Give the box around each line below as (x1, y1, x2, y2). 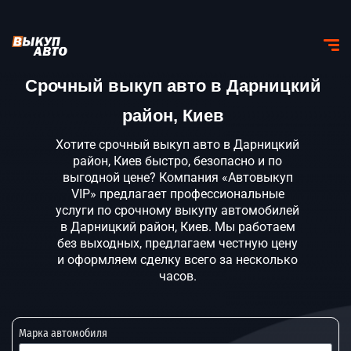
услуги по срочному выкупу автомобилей (56, 203, 299, 218)
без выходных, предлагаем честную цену (57, 236, 298, 251)
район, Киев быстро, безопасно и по (73, 154, 282, 168)
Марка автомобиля (19, 327, 107, 340)
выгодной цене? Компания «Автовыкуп (62, 170, 293, 185)
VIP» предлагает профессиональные (71, 186, 284, 201)
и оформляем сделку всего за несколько (57, 252, 298, 267)
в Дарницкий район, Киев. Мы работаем (60, 219, 295, 234)
